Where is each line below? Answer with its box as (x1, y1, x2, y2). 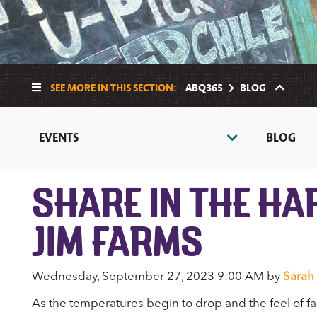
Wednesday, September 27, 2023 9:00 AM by (31, 269, 283, 284)
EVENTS (38, 129, 79, 146)
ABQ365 (185, 80, 223, 95)
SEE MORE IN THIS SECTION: (47, 80, 178, 95)
